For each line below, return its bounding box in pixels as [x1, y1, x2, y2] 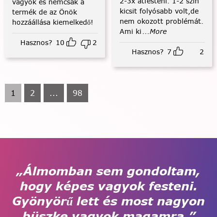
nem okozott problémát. [119, 16, 203, 26]
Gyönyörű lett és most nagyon [12, 192, 205, 209]
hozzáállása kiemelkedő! [12, 17, 93, 27]
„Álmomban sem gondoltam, [16, 162, 201, 179]
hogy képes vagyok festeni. [19, 177, 198, 194]
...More [142, 26, 167, 36]
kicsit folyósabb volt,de [119, 6, 199, 16]
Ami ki [119, 26, 141, 36]
